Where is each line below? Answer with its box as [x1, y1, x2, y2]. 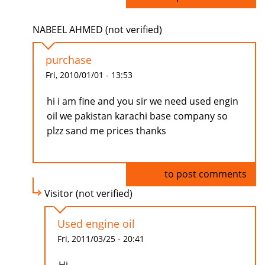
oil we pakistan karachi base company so [47, 109, 228, 123]
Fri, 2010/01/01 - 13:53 [46, 69, 132, 81]
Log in [135, 167, 162, 181]
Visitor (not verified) [44, 187, 132, 201]
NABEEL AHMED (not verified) [33, 23, 162, 37]
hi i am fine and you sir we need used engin [47, 95, 238, 108]
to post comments [162, 167, 247, 181]
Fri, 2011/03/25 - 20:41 [57, 233, 144, 245]
